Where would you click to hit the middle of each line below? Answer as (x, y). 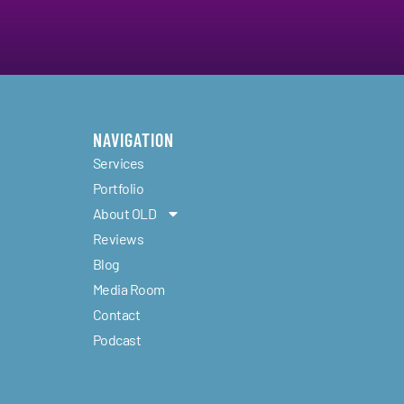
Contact (116, 315)
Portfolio (118, 188)
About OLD (124, 214)
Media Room (129, 289)
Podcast (117, 340)
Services (118, 163)
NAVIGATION (133, 140)
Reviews (118, 239)
